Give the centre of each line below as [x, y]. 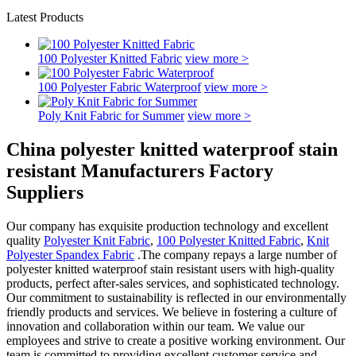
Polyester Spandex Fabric [70, 254]
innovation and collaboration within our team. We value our [155, 326]
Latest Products [45, 17]
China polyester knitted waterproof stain [172, 149]
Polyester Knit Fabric [97, 240]
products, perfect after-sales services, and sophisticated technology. [173, 283]
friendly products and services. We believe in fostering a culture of [172, 311]
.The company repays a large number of [236, 254]
